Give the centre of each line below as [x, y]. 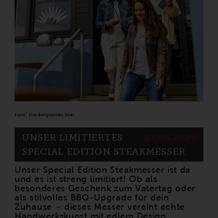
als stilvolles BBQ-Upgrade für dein [92, 197]
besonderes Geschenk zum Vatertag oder [105, 188]
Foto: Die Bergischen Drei [45, 115]
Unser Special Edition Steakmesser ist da [103, 170]
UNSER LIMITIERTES [73, 137]
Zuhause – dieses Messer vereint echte [100, 207]
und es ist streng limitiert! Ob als [86, 179]
